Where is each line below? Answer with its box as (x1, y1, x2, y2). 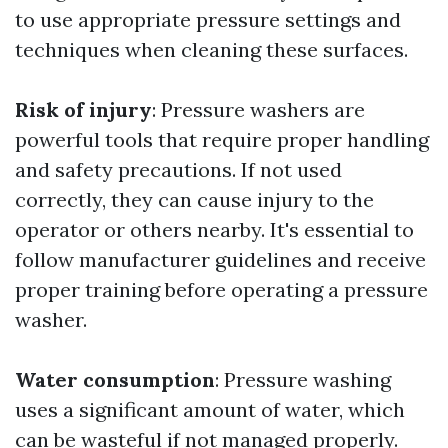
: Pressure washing (215, 367, 391, 392)
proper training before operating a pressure (15, 277, 428, 302)
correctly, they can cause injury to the (15, 187, 374, 212)
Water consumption (15, 367, 215, 392)
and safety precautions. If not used (15, 157, 342, 182)
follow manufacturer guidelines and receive (15, 247, 426, 272)
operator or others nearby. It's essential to (15, 217, 414, 242)
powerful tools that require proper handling (15, 127, 429, 152)
